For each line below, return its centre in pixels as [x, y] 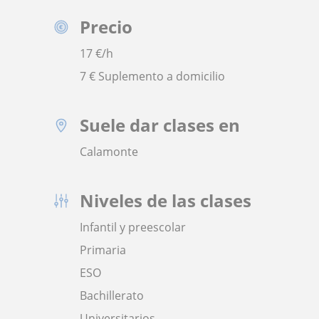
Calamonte [109, 152]
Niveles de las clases [166, 200]
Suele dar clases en [160, 125]
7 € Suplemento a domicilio [152, 76]
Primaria [103, 250]
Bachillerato [112, 296]
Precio [106, 27]
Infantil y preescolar [133, 227]
